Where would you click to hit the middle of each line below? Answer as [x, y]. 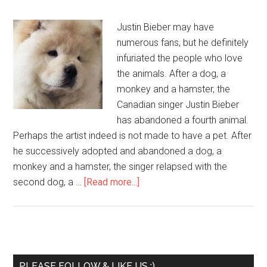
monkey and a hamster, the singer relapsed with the [120, 167]
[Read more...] [112, 182]
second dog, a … [49, 182]
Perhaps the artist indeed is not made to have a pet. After [133, 136]
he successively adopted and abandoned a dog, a [118, 151]
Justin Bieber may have [166, 27]
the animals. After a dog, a [172, 74]
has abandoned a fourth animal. [183, 120]
